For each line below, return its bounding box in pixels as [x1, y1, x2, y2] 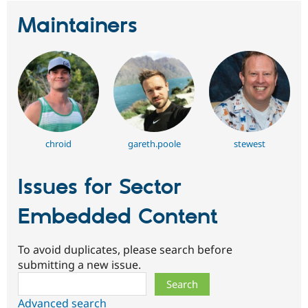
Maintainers [18, 12, 137, 40]
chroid [45, 137, 71, 150]
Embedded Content [18, 203, 218, 231]
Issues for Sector [18, 173, 181, 201]
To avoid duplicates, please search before [18, 242, 232, 258]
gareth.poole [127, 137, 181, 150]
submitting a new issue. [18, 257, 141, 273]
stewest [234, 137, 266, 150]
